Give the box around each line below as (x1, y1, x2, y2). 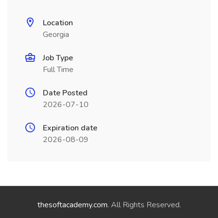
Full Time (43, 64, 73, 75)
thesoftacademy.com (37, 200, 108, 210)
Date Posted (43, 88, 88, 98)
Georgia (43, 29, 69, 40)
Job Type (43, 53, 73, 63)
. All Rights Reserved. (107, 200, 181, 210)
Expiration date (43, 123, 97, 133)
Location (43, 18, 73, 28)
